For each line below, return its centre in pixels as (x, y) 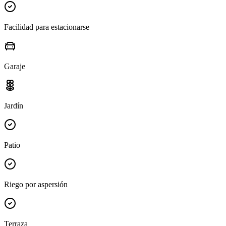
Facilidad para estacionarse (47, 27)
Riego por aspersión (36, 185)
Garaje (15, 67)
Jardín (14, 106)
